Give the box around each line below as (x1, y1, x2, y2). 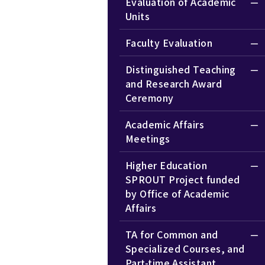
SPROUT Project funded (125, 172, 240, 186)
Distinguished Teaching (125, 62, 236, 76)
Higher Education (125, 157, 208, 172)
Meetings (125, 131, 170, 146)
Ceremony (125, 90, 174, 105)
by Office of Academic (125, 186, 230, 201)
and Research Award (125, 76, 222, 91)
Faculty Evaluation (125, 35, 213, 50)
